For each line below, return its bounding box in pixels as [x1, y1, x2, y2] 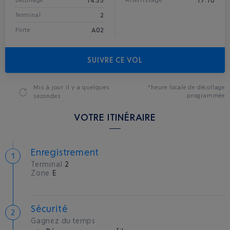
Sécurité [31, 203, 68, 214]
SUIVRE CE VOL [87, 55, 143, 64]
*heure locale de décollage [148, 84, 225, 91]
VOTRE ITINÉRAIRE [74, 111, 156, 123]
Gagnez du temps [31, 216, 95, 225]
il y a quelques [65, 84, 110, 91]
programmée [187, 92, 225, 99]
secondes [33, 92, 61, 100]
